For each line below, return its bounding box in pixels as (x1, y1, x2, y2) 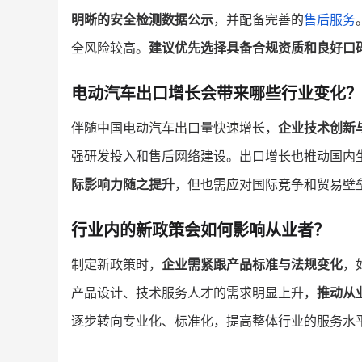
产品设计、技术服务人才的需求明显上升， (71, 284, 317, 301)
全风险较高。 (71, 40, 149, 57)
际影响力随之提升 (71, 176, 175, 193)
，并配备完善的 (213, 11, 304, 28)
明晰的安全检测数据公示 (71, 11, 213, 28)
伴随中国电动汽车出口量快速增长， (71, 120, 278, 137)
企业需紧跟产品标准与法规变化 (162, 256, 343, 273)
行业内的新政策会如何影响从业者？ (71, 221, 330, 241)
